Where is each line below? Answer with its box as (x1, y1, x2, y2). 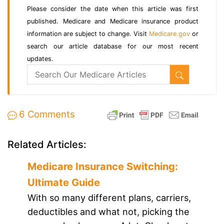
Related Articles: (7, 138, 86, 151)
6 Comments (18, 108, 75, 120)
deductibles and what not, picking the (27, 206, 189, 217)
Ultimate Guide (27, 176, 100, 189)
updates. (27, 55, 53, 63)
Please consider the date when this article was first (27, 5, 198, 13)
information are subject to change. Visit (27, 30, 149, 38)
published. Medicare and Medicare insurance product (27, 17, 198, 25)
